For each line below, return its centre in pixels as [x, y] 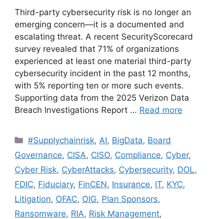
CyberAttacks [88, 169]
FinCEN [93, 184]
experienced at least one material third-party [103, 61]
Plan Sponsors [130, 199]
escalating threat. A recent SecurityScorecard [104, 36]
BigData [128, 140]
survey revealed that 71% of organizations [97, 49]
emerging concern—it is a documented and [99, 24]
